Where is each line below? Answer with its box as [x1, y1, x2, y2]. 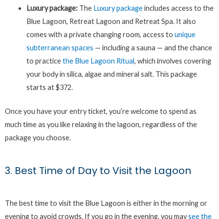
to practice [26, 57, 63, 66]
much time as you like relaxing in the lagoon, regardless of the [5, 120, 197, 129]
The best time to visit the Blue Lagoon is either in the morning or [5, 198, 207, 207]
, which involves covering [134, 57, 211, 66]
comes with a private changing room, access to [26, 30, 175, 39]
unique [174, 30, 196, 39]
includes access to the [142, 4, 214, 13]
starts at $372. [26, 83, 73, 92]
